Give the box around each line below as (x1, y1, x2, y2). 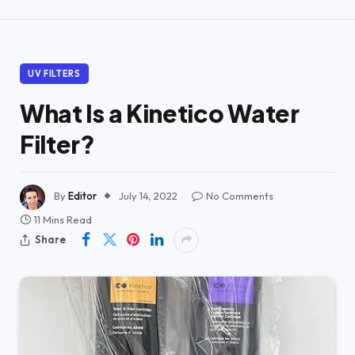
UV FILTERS (28, 67, 81, 79)
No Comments (206, 189, 273, 202)
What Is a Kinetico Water (20, 97, 300, 128)
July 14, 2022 (119, 189, 177, 202)
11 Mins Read (34, 212, 92, 226)
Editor (68, 189, 97, 202)
